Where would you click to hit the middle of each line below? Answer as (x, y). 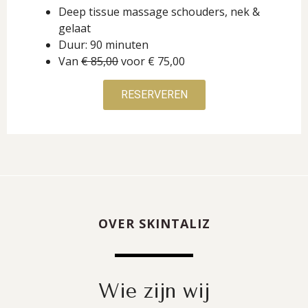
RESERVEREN (154, 95)
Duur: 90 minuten (103, 45)
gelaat (75, 28)
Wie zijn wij (154, 290)
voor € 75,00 (152, 61)
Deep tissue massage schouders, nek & (159, 12)
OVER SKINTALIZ (154, 223)
